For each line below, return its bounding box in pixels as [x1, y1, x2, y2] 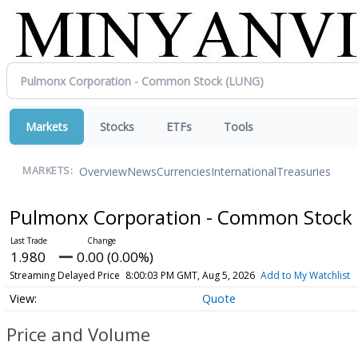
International [211, 163, 276, 179]
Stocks [100, 119, 134, 134]
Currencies [157, 163, 211, 179]
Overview [79, 163, 127, 179]
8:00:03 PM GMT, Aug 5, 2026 [125, 268, 255, 282]
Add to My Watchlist [260, 268, 350, 282]
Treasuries [276, 163, 331, 179]
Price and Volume [6, 322, 150, 347]
